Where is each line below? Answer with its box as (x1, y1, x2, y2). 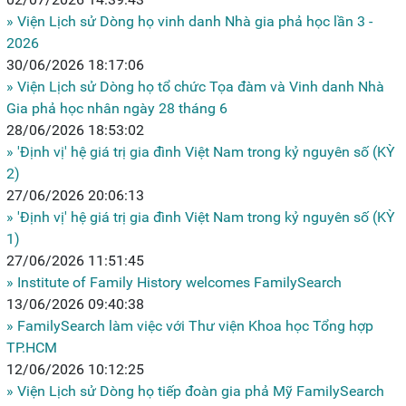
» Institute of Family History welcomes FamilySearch (6, 273, 342, 291)
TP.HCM (6, 338, 57, 356)
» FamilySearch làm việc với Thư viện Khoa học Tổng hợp (6, 316, 373, 334)
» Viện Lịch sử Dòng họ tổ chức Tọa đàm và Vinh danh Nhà (6, 77, 384, 95)
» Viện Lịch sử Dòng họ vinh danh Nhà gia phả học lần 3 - (6, 12, 372, 30)
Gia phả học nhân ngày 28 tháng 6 (6, 99, 227, 117)
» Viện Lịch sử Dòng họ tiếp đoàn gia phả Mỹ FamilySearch (6, 382, 384, 400)
